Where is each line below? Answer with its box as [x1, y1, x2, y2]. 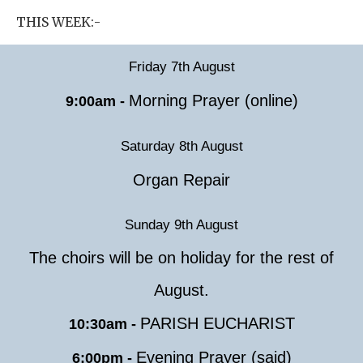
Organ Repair [133, 171, 230, 189]
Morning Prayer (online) [128, 92, 298, 109]
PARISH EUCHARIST [139, 314, 295, 332]
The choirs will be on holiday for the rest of [29, 249, 334, 267]
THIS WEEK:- [16, 14, 100, 30]
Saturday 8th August [120, 139, 243, 154]
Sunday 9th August [125, 217, 238, 233]
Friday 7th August [128, 59, 235, 75]
